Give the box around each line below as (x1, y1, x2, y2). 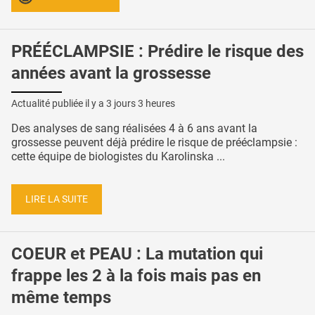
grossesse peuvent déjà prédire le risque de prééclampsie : (11, 136, 297, 150)
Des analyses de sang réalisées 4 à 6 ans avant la (11, 122, 257, 136)
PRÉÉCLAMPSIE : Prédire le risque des (11, 41, 304, 62)
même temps (11, 288, 111, 308)
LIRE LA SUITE (25, 193, 88, 205)
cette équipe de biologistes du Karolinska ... (11, 150, 225, 164)
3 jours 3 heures (106, 98, 175, 110)
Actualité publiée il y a (11, 98, 106, 110)
